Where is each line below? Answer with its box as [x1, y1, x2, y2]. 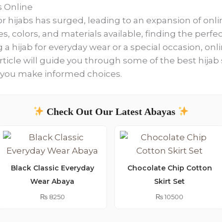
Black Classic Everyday [10, 163, 94, 172]
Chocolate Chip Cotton [127, 163, 212, 172]
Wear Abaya [30, 176, 75, 186]
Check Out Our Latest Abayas [44, 106, 178, 117]
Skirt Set [154, 176, 185, 186]
